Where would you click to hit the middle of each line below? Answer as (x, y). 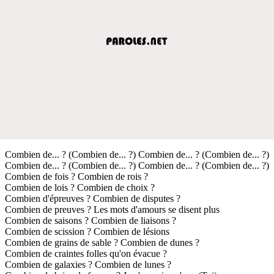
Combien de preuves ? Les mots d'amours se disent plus (112, 209)
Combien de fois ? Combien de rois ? (76, 176)
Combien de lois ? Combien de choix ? (80, 187)
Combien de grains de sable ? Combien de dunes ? (102, 242)
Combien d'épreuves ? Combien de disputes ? (93, 198)
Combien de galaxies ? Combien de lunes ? (88, 264)
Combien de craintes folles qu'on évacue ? (86, 253)
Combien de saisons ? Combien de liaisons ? (91, 220)
